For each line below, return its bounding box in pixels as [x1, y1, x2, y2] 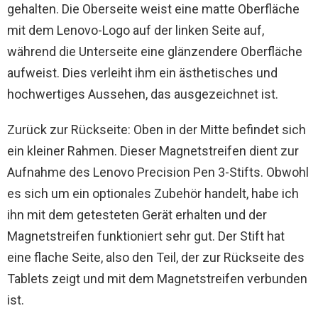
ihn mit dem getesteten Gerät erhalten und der [7, 207, 267, 223]
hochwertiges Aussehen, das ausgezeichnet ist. [7, 87, 278, 102]
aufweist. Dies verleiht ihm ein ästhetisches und [7, 65, 278, 81]
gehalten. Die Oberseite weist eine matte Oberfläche [7, 1, 300, 17]
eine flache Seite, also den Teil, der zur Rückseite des [7, 250, 305, 265]
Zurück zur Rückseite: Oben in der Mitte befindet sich [7, 122, 306, 138]
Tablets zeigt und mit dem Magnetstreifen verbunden [7, 271, 307, 287]
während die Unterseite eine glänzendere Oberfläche [7, 44, 302, 60]
